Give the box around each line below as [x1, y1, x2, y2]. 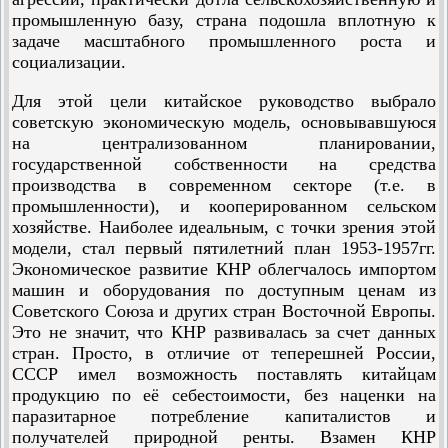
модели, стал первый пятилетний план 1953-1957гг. [12, 238, 436, 258]
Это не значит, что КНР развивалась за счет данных [12, 322, 436, 342]
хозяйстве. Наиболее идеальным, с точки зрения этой [12, 217, 436, 237]
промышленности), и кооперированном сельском [12, 196, 436, 216]
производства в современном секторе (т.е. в [12, 175, 436, 195]
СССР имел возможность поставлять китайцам [12, 364, 436, 384]
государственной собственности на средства [12, 154, 436, 174]
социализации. [12, 52, 126, 72]
